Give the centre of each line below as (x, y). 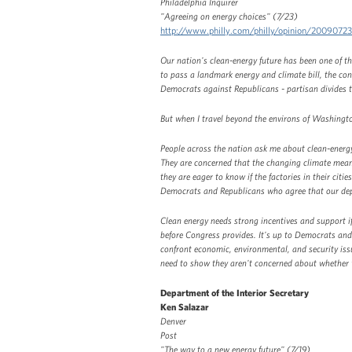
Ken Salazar (185, 306)
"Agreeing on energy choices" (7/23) (229, 15)
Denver (173, 320)
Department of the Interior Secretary (235, 292)
